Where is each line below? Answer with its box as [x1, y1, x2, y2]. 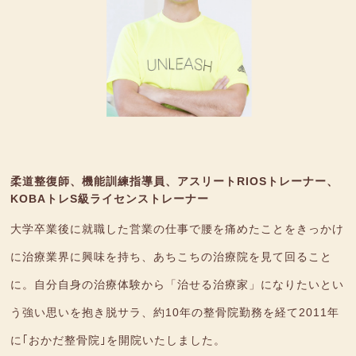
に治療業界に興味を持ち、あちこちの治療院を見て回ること [10, 250, 333, 264]
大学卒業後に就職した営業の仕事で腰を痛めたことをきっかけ [10, 222, 345, 236]
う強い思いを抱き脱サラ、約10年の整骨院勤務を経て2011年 [10, 306, 340, 319]
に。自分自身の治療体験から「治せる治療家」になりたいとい [10, 278, 345, 292]
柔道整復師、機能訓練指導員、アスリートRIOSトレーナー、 [10, 175, 339, 188]
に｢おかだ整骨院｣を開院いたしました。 [10, 334, 226, 347]
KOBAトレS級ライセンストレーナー [10, 192, 210, 206]
